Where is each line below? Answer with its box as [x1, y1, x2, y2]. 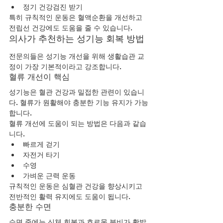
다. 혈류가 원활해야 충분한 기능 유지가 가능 [9, 98, 148, 107]
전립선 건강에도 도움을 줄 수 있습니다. [9, 23, 132, 32]
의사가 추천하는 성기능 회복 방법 [9, 32, 144, 44]
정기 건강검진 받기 [23, 2, 83, 11]
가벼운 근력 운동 [23, 171, 76, 180]
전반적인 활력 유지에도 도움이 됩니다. [9, 192, 130, 201]
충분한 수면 [9, 202, 51, 212]
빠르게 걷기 [23, 139, 60, 149]
